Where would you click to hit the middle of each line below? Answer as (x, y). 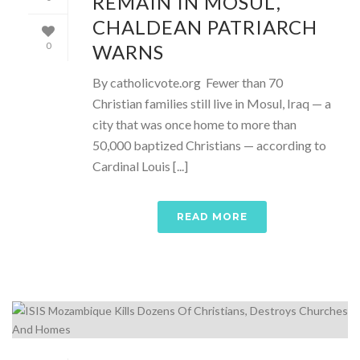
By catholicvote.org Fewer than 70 (188, 82)
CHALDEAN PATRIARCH (205, 27)
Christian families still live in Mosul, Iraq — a (212, 103)
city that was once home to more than (194, 124)
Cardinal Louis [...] (140, 166)
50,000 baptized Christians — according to (209, 145)
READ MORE (212, 217)
